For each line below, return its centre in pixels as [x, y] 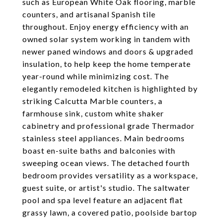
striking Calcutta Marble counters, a [92, 101]
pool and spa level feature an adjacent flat [103, 200]
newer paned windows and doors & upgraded [108, 51]
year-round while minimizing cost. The [96, 76]
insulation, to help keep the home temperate [107, 64]
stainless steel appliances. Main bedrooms [104, 138]
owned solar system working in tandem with [106, 39]
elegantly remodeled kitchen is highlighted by [110, 88]
